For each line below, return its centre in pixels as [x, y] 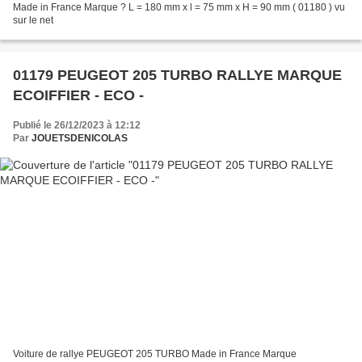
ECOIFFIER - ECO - [78, 95]
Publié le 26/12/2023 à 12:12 [77, 125]
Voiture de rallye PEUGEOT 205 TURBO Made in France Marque [155, 354]
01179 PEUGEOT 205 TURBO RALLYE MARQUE [177, 75]
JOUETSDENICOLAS [80, 138]
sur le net [33, 20]
